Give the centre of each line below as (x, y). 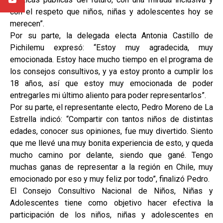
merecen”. (27, 24)
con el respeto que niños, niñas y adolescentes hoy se (111, 12)
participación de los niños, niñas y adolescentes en (111, 215)
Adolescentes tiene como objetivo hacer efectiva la (111, 203)
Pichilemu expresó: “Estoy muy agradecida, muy (111, 48)
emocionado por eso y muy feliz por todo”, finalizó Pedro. (110, 179)
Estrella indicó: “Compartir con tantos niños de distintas (111, 119)
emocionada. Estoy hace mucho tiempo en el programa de (111, 59)
